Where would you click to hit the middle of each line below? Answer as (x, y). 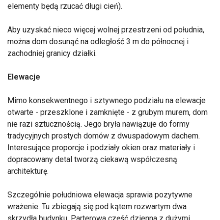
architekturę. (28, 171)
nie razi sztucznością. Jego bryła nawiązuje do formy (98, 124)
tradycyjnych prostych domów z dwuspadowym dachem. (104, 136)
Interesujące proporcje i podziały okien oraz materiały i (101, 147)
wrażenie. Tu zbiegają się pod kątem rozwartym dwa (97, 206)
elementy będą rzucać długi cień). (65, 6)
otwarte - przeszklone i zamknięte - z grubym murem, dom (108, 112)
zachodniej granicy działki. (52, 53)
